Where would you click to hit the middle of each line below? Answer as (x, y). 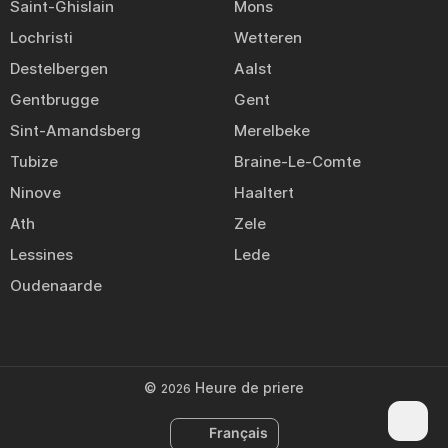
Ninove (35, 192)
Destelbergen (59, 68)
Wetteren (268, 37)
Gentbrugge (54, 99)
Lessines (41, 254)
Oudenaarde (56, 285)
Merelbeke (272, 130)
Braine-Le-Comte (297, 161)
